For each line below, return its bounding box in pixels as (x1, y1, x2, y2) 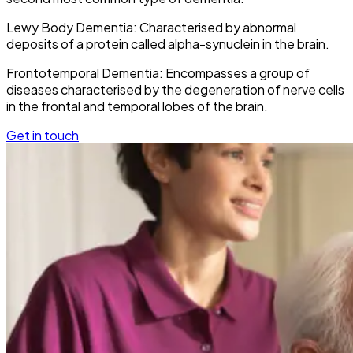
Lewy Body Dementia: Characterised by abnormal (6, 18, 296, 35)
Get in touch (6, 126, 79, 143)
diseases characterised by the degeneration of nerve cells (6, 80, 344, 98)
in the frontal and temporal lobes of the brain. (6, 97, 268, 114)
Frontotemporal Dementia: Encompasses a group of (6, 64, 310, 81)
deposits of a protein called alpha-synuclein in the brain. (6, 35, 329, 52)
